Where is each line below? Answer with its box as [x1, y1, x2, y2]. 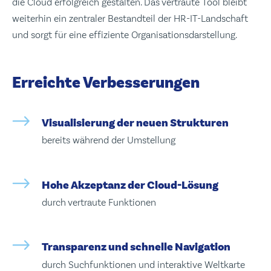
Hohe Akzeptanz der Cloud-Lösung [41, 177, 218, 192]
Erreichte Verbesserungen [12, 73, 200, 94]
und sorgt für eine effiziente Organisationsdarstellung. [12, 28, 237, 41]
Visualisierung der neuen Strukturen [41, 115, 229, 130]
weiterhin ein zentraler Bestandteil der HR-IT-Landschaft [12, 12, 248, 24]
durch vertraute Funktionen [41, 196, 156, 208]
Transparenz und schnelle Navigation [41, 240, 230, 255]
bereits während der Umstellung [41, 134, 175, 146]
